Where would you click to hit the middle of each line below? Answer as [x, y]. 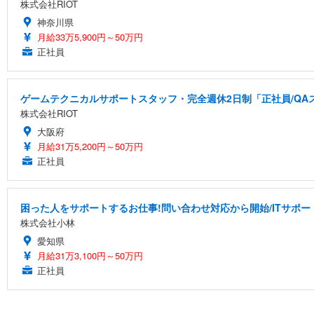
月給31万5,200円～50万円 [90, 146]
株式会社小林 [48, 222]
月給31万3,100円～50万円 [90, 255]
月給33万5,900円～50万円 [90, 36]
